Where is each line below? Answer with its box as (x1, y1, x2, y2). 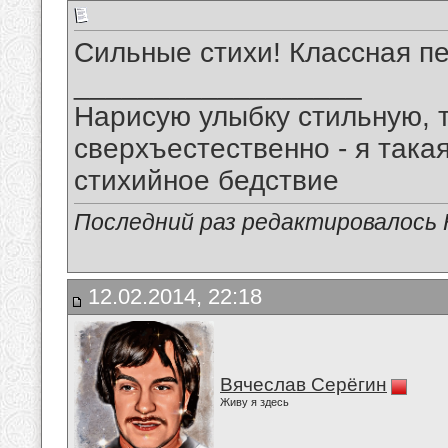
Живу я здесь (220, 396, 289, 408)
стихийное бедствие (74, 165, 339, 197)
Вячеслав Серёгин (220, 374, 387, 395)
